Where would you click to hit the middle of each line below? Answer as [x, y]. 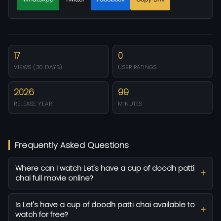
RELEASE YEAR [33, 104]
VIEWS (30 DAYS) [38, 67]
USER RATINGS [137, 67]
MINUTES [130, 104]
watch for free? [41, 215]
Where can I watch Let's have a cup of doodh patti [105, 168]
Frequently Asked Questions [72, 145]
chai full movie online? [54, 178]
